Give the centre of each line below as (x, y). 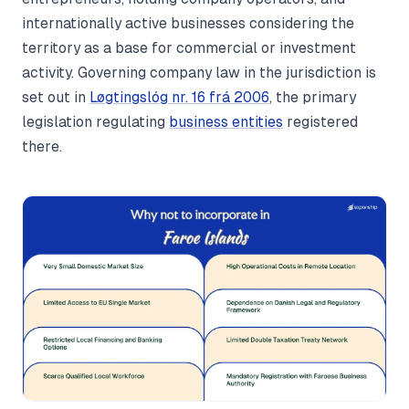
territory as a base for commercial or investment (189, 48)
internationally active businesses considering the (188, 23)
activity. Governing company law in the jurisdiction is (199, 73)
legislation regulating (95, 122)
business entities (226, 122)
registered (320, 122)
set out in (56, 97)
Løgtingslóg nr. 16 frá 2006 (179, 97)
